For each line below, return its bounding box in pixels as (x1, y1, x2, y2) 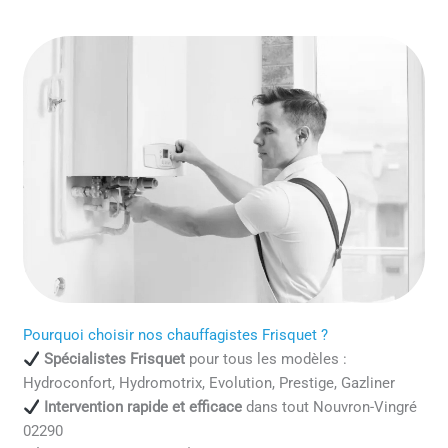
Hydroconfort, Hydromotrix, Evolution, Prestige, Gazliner (23, 374, 396, 393)
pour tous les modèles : (184, 350, 347, 369)
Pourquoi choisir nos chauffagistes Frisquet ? (23, 326, 329, 345)
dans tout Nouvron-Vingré (241, 398, 417, 417)
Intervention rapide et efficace (43, 398, 242, 417)
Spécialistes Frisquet (43, 350, 185, 369)
